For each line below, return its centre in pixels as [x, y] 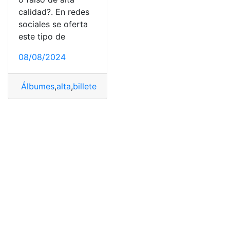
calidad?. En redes [54, 12]
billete [85, 86]
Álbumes [36, 86]
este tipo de [42, 36]
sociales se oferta [53, 24]
